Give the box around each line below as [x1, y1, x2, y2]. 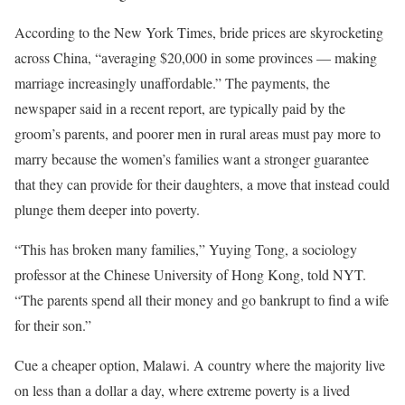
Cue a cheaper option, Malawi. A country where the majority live [14, 355, 385, 374]
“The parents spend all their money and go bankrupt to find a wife [14, 290, 389, 309]
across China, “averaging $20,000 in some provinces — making [14, 48, 377, 67]
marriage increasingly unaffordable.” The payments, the [14, 73, 330, 92]
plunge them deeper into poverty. [14, 200, 200, 219]
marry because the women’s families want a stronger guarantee [14, 149, 369, 168]
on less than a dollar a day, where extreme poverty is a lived [14, 381, 350, 400]
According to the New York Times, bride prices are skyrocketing [14, 23, 383, 42]
